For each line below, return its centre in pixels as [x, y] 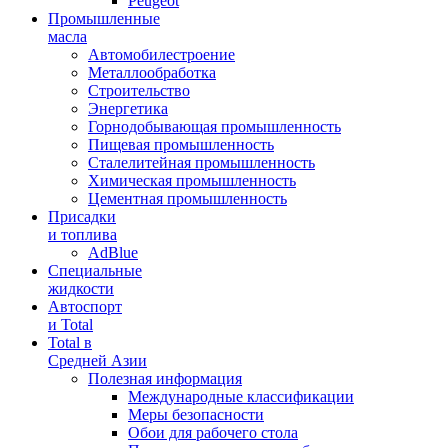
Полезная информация [165, 378]
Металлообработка [152, 72]
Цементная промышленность [187, 198]
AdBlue [113, 252]
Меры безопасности [196, 414]
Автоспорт [85, 306]
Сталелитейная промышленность [201, 162]
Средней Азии [97, 360]
